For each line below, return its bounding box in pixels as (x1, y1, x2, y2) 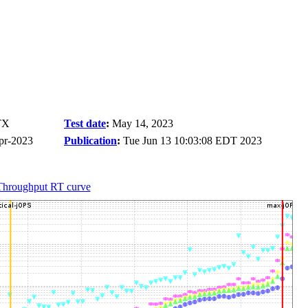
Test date (64, 118, 106, 129)
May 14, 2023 (112, 118, 173, 129)
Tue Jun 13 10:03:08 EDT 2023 (123, 135, 262, 146)
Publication (64, 135, 117, 146)
